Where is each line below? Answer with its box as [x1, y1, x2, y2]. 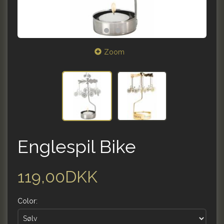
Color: [17, 197, 37, 205]
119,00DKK [17, 167, 97, 187]
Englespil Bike [17, 136, 136, 158]
